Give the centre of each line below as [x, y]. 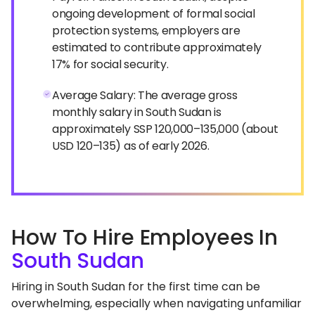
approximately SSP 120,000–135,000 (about [165, 129]
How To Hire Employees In [145, 238]
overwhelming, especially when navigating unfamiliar [156, 303]
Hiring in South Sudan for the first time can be [136, 287]
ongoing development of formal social [154, 14]
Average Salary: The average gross [145, 95]
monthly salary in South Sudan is [137, 112]
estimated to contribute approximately [157, 47]
